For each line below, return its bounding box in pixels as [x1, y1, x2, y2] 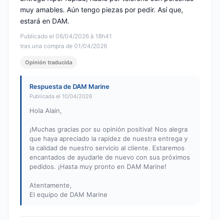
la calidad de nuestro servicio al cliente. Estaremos [29, 144, 185, 152]
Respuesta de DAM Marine [29, 82, 110, 91]
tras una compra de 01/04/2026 [20, 42, 107, 50]
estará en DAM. [20, 17, 69, 26]
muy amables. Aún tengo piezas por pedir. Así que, [20, 5, 183, 14]
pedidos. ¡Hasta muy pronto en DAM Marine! [29, 163, 166, 171]
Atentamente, [29, 181, 72, 190]
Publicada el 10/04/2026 [29, 93, 92, 100]
